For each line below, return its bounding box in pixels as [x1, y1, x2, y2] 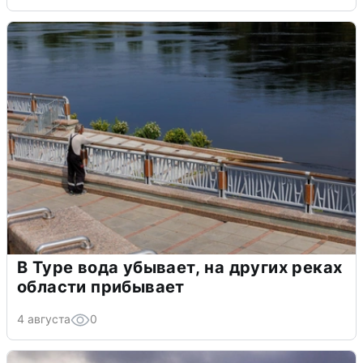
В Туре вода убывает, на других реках [17, 257, 343, 277]
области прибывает [17, 276, 185, 297]
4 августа [17, 311, 70, 326]
